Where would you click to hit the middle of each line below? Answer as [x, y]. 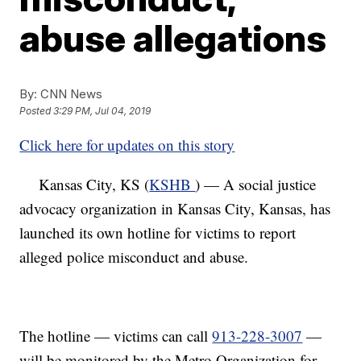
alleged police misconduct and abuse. [134, 257]
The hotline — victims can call [116, 336]
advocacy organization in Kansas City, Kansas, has [175, 208]
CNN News [70, 94]
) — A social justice [256, 184]
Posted [37, 111]
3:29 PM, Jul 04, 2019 [102, 111]
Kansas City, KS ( [85, 184]
